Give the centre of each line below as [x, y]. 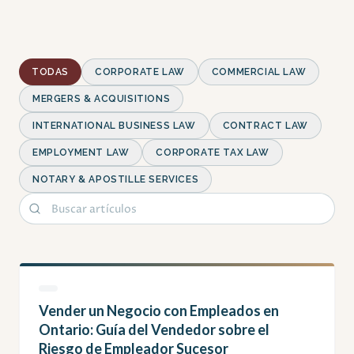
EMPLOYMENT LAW [81, 153]
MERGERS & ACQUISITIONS [102, 99]
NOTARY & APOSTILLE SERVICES [116, 180]
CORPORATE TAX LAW [213, 153]
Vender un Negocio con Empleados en [159, 311]
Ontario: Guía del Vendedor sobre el [154, 330]
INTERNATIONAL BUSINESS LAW [114, 126]
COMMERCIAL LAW [259, 72]
